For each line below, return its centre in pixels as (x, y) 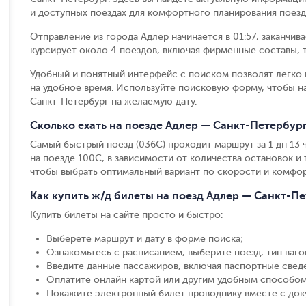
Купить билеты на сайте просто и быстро (125, 215)
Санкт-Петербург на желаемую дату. (113, 101)
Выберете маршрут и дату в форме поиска (143, 239)
